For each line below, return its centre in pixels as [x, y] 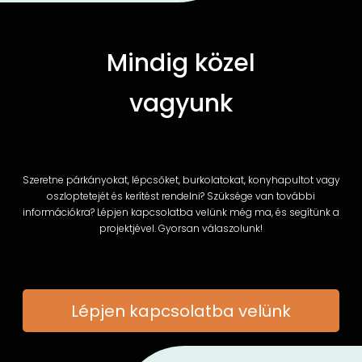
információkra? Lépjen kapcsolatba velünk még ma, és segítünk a [181, 212]
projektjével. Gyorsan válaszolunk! [181, 228]
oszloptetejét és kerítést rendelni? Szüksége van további [181, 196]
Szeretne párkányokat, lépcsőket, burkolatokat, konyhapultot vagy [181, 179]
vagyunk [181, 104]
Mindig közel [181, 63]
